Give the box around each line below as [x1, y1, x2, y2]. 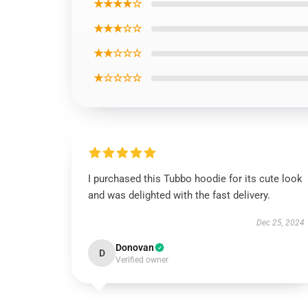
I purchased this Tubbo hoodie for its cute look [88, 173, 302, 185]
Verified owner [115, 255, 168, 265]
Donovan [115, 242, 154, 253]
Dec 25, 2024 [256, 218, 305, 228]
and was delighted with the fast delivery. [88, 189, 270, 201]
